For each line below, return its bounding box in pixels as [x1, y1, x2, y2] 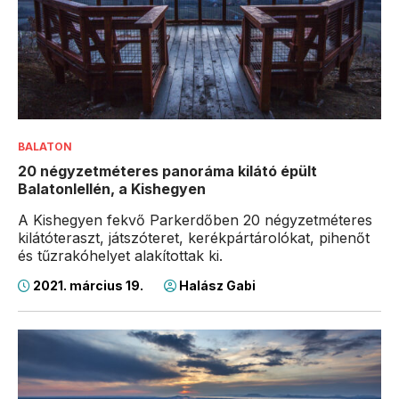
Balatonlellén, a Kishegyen [18, 179, 206, 198]
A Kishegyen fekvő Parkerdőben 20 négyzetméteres [18, 210, 372, 229]
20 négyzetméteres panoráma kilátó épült [18, 161, 317, 180]
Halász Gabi [176, 277, 256, 293]
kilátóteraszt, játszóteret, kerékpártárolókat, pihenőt [18, 228, 370, 247]
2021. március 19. [30, 277, 146, 293]
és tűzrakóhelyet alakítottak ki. [18, 246, 223, 265]
